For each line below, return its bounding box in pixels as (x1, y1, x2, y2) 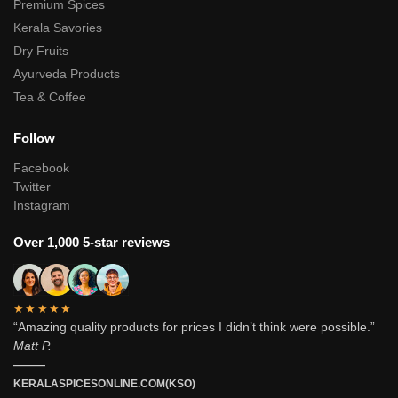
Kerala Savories (13, 20, 102, 35)
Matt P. (13, 338, 52, 354)
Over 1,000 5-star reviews (13, 235, 170, 251)
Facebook (13, 161, 69, 176)
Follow (13, 130, 55, 146)
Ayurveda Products (13, 66, 120, 81)
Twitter (13, 179, 51, 195)
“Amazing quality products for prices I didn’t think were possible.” (13, 320, 375, 335)
